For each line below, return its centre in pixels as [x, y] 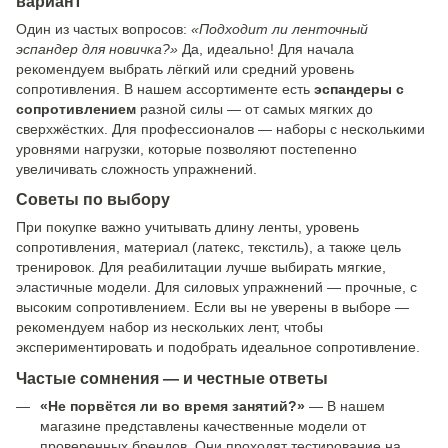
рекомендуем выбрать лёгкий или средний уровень [185, 68]
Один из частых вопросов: [103, 28]
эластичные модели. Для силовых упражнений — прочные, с [216, 287]
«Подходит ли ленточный [279, 28]
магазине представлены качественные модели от [203, 426]
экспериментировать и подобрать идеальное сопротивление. [218, 347]
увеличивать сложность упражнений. [136, 168]
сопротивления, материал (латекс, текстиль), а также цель [208, 247]
